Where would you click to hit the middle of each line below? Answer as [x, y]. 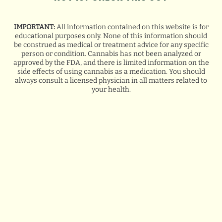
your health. [111, 89]
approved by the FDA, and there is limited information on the [111, 62]
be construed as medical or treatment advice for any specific [111, 45]
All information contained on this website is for [132, 27]
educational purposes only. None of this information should [111, 36]
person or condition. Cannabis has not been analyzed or [111, 54]
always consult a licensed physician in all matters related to [111, 80]
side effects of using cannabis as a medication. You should [111, 71]
